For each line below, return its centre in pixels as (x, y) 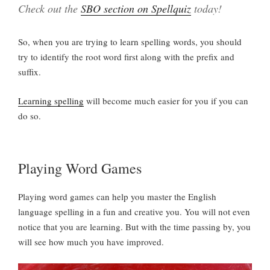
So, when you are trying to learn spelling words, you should (130, 42)
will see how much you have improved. (91, 242)
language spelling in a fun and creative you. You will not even (134, 212)
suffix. (30, 72)
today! (206, 9)
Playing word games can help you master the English (117, 197)
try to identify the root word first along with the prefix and (126, 57)
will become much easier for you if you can (166, 100)
